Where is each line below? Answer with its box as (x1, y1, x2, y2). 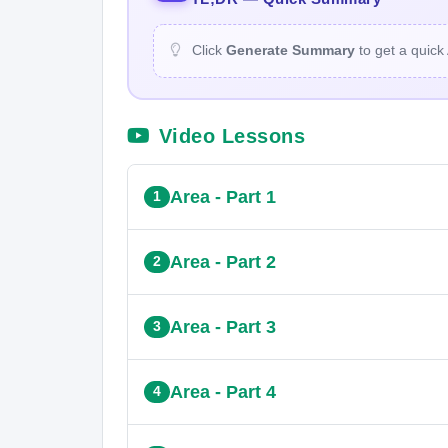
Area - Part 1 (169, 186, 276, 207)
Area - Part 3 (169, 316, 276, 337)
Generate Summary (225, 42, 355, 58)
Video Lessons (158, 124, 305, 147)
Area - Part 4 (169, 381, 276, 402)
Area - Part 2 (169, 251, 276, 272)
